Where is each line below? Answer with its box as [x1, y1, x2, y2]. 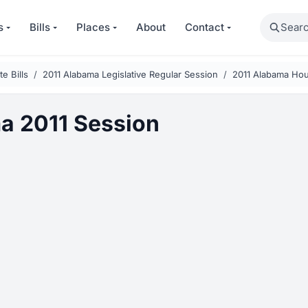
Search [258, 14, 295, 27]
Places [76, 21, 111, 34]
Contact [185, 21, 225, 34]
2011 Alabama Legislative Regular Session [43, 69, 218, 80]
